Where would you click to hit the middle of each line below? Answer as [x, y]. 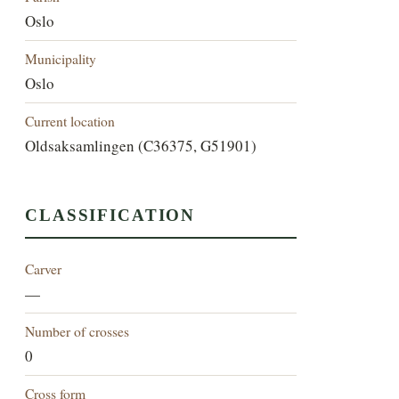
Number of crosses [77, 331]
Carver [44, 269]
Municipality [61, 58]
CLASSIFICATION [110, 216]
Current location [70, 120]
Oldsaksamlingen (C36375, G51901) [141, 145]
